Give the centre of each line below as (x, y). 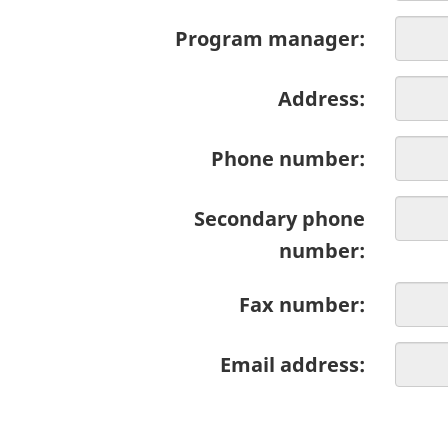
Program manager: (269, 39)
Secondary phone (279, 219)
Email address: (292, 365)
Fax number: (301, 305)
